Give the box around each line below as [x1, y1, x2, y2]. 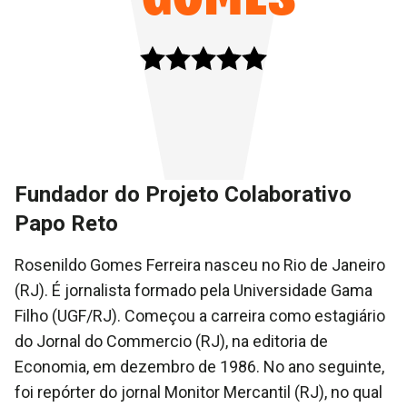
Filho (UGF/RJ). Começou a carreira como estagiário [15, 306, 385, 325]
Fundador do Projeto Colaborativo [15, 182, 352, 207]
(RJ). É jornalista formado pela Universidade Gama [15, 281, 372, 300]
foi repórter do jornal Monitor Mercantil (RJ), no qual [15, 382, 382, 402]
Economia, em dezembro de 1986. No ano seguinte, [15, 357, 384, 376]
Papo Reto [15, 211, 118, 236]
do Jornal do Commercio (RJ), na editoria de [15, 332, 328, 351]
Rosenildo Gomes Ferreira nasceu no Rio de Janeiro [15, 255, 385, 274]
